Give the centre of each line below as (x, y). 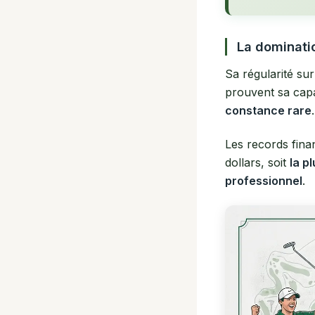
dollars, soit (257, 162)
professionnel (264, 180)
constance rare (268, 110)
